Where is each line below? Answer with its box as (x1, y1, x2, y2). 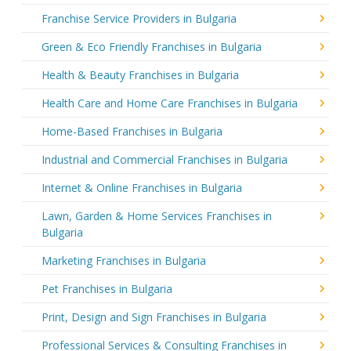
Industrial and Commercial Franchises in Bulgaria (42, 151, 288, 167)
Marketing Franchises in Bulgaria (42, 252, 206, 268)
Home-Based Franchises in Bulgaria (42, 123, 223, 139)
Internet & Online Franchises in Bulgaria (42, 179, 242, 195)
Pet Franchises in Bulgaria (42, 280, 172, 296)
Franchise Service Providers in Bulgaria (42, 10, 237, 26)
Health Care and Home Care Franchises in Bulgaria (42, 95, 298, 110)
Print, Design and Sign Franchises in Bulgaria (42, 309, 266, 324)
